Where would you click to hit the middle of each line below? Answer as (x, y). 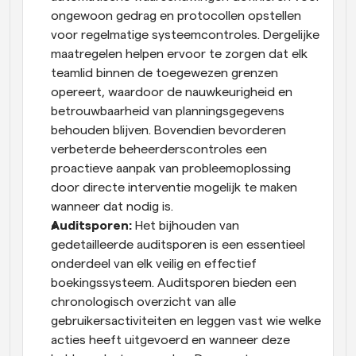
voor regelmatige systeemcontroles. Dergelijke (185, 35)
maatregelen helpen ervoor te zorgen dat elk (179, 54)
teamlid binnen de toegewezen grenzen (164, 73)
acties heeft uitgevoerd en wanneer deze (170, 340)
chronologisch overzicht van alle (143, 302)
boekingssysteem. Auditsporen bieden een (174, 282)
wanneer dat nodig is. (112, 206)
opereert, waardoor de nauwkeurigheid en (172, 92)
